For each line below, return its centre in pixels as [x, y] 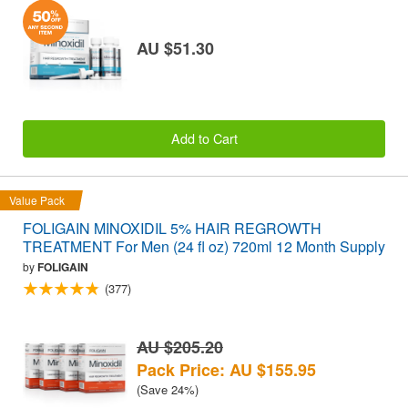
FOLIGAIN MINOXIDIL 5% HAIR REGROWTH [172, 228]
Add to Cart [204, 138]
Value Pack [37, 199]
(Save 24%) [168, 389]
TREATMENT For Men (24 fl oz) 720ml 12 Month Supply [204, 246]
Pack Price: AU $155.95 [226, 369]
